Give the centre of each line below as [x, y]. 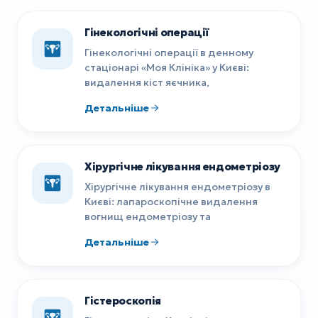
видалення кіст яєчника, [147, 82]
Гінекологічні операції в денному [169, 52]
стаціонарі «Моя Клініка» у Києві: [167, 67]
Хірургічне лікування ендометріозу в [177, 186]
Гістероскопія [123, 300]
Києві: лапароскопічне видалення [171, 201]
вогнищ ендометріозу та [148, 216]
